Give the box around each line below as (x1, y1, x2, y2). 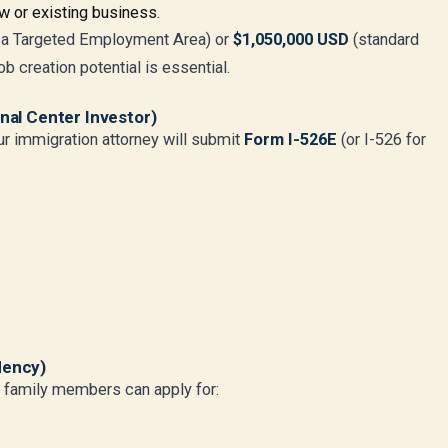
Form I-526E (244, 130, 337, 149)
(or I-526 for (337, 130, 426, 149)
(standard (349, 30, 419, 49)
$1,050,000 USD (233, 30, 349, 49)
